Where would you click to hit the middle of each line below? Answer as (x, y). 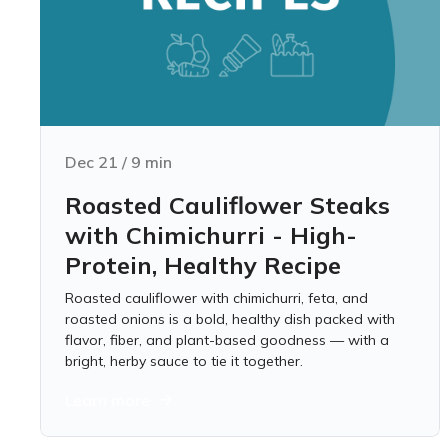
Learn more (107, 400)
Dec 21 (91, 162)
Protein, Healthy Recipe (203, 265)
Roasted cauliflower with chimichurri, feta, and (216, 298)
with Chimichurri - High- (211, 235)
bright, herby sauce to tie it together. (184, 361)
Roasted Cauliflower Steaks (227, 205)
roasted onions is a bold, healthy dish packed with (230, 319)
